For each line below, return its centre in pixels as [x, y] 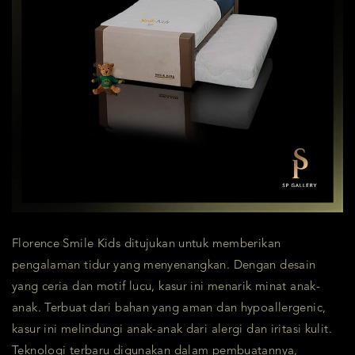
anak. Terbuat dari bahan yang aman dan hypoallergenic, [169, 309]
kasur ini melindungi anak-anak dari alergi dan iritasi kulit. [172, 330]
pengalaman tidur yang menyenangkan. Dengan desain [164, 266]
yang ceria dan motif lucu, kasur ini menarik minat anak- [166, 288]
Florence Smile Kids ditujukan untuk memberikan [147, 245]
